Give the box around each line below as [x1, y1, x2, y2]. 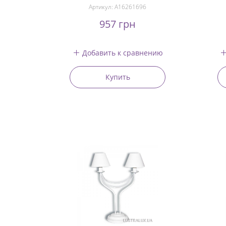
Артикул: [89, 3, 115, 11]
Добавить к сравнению [82, 47, 163, 58]
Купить [105, 72, 130, 82]
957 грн [99, 17, 136, 31]
